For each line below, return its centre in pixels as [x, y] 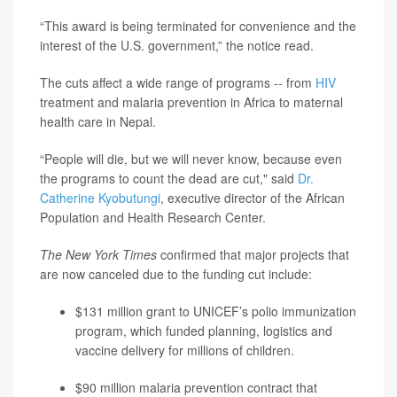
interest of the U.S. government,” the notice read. [177, 46]
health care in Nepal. [98, 122]
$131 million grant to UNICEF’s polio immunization [216, 311]
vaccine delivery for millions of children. [185, 350]
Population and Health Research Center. [153, 218]
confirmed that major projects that [253, 255]
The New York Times [98, 255]
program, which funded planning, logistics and [204, 331]
